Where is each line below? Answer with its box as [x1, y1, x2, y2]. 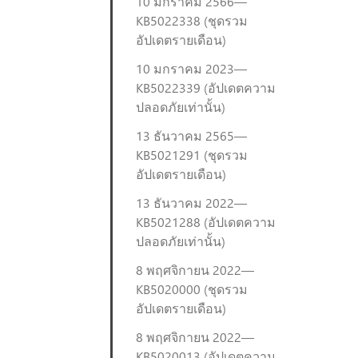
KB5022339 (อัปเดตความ [136, 79, 276, 96]
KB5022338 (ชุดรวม [136, 12, 248, 29]
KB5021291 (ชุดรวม [136, 146, 248, 163]
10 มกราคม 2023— [136, 60, 247, 77]
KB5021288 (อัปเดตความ [136, 213, 276, 230]
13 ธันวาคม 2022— [136, 194, 247, 211]
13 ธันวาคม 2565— [136, 127, 247, 144]
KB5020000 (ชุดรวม [136, 280, 248, 297]
